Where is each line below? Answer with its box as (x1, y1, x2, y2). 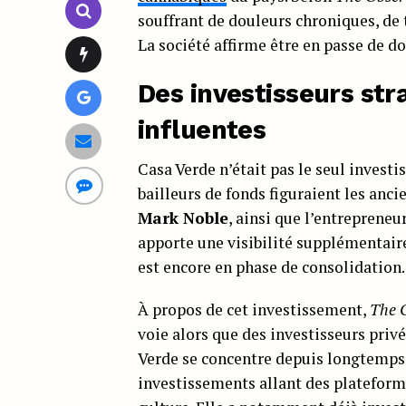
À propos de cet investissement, (138, 298, 370, 320)
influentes (138, 113, 266, 145)
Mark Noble (138, 207, 228, 228)
